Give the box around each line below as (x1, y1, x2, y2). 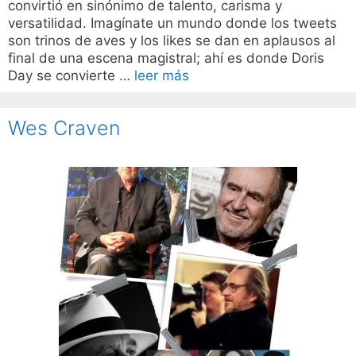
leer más (134, 68, 189, 84)
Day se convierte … (8, 68, 134, 84)
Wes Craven (8, 116, 120, 141)
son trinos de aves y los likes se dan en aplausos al (8, 33, 335, 49)
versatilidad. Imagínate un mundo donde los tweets (8, 15, 337, 32)
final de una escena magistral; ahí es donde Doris (8, 50, 324, 67)
